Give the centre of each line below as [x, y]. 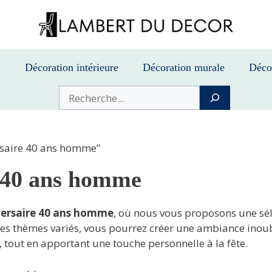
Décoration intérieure [72, 68]
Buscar [73, 93]
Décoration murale [184, 68]
